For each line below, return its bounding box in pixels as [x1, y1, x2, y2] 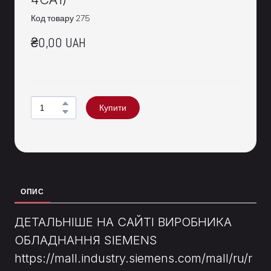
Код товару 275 [31, 13, 90, 24]
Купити [99, 102, 126, 114]
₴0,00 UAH [31, 34, 86, 51]
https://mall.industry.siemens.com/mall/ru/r [15, 251, 252, 266]
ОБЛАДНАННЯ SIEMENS [15, 233, 157, 248]
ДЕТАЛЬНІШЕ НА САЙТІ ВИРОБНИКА [15, 215, 232, 230]
